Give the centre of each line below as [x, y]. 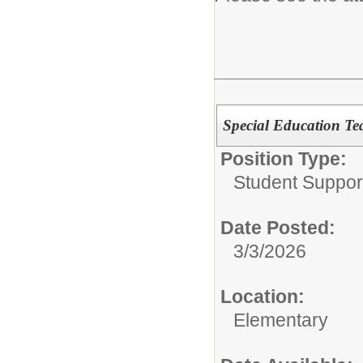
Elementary [281, 320]
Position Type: [284, 159]
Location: [263, 297]
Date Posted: [278, 228]
